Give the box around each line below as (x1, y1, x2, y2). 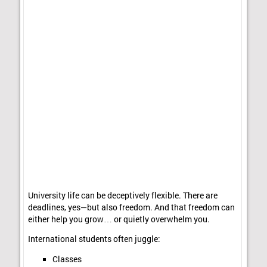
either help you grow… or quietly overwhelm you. (28, 213, 210, 225)
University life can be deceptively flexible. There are (28, 190, 218, 201)
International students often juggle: (28, 234, 161, 245)
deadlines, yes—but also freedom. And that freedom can (28, 201, 235, 213)
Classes (52, 253, 82, 265)
